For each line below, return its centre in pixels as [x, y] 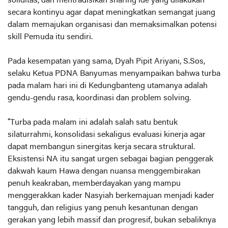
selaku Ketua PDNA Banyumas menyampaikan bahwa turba [114, 74]
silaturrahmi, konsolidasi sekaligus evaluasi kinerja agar [107, 135]
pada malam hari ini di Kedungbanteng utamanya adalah [108, 86]
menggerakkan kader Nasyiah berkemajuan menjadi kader [111, 196]
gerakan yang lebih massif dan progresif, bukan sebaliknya [112, 220]
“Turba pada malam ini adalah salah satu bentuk [93, 123]
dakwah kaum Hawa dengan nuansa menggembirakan [104, 172]
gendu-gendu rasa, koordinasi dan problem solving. [99, 98]
